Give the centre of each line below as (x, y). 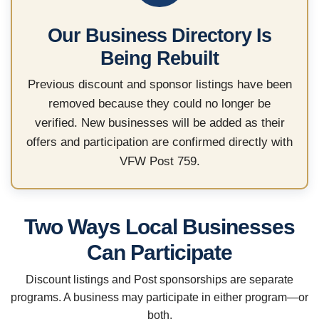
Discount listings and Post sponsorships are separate (159, 279)
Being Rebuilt (159, 58)
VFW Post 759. (159, 161)
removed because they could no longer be (159, 104)
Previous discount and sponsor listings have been (159, 84)
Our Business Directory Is (159, 36)
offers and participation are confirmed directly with (159, 142)
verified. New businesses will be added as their (159, 123)
